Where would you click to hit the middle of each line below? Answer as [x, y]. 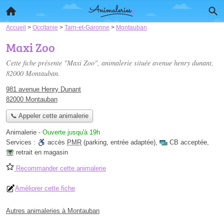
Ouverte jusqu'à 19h [71, 132]
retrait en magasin [42, 152]
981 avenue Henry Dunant [43, 89]
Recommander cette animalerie [60, 168]
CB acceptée [188, 142]
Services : [22, 142]
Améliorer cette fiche [45, 188]
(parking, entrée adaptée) [118, 142]
